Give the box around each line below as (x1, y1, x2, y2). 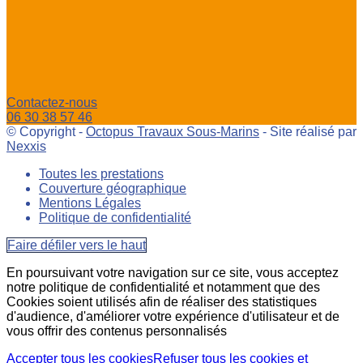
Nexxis (6, 139, 46, 153)
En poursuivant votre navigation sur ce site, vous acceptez (6, 265, 339, 280)
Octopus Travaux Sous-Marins (86, 124, 259, 139)
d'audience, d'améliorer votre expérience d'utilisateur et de (6, 309, 340, 323)
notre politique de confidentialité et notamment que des (6, 280, 320, 294)
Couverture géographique (39, 181, 186, 195)
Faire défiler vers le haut (7, 237, 146, 252)
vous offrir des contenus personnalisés (6, 323, 227, 338)
